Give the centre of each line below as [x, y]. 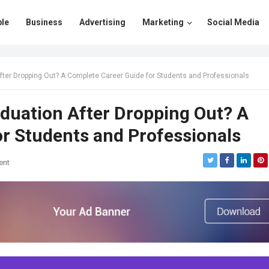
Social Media [233, 22]
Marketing [163, 22]
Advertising [102, 22]
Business [44, 22]
